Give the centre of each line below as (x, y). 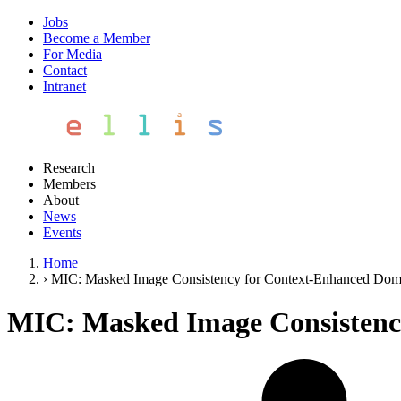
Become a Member (97, 38)
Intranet (64, 86)
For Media (73, 54)
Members (69, 184)
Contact (65, 70)
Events (62, 232)
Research (69, 168)
